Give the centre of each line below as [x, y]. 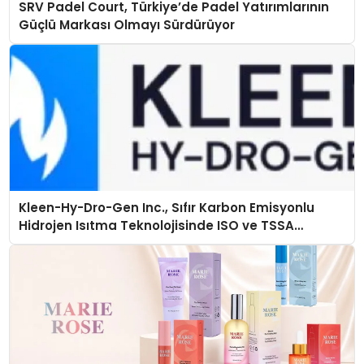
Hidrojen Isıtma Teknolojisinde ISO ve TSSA [156, 226]
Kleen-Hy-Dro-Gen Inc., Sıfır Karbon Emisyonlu [166, 208]
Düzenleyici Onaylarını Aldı [104, 244]
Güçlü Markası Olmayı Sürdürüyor [126, 25]
